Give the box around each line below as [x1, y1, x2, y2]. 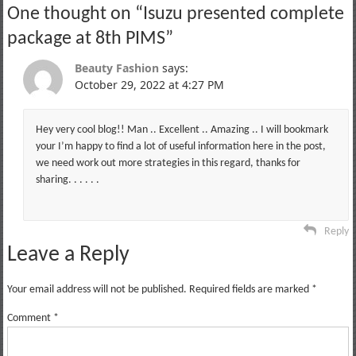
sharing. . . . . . [35, 174, 99, 187]
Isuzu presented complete [142, 5, 344, 25]
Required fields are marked [188, 284, 311, 296]
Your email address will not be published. [6, 284, 187, 296]
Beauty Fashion [74, 60, 159, 76]
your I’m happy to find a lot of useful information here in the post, [35, 141, 326, 153]
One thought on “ [6, 5, 143, 25]
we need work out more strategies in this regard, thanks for [35, 157, 300, 170]
